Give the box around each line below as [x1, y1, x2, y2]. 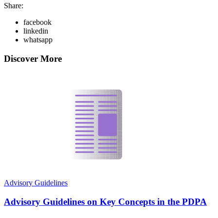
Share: [4, 1, 23, 10]
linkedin [23, 26, 48, 35]
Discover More [4, 53, 62, 64]
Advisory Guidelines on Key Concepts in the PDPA [4, 197, 207, 207]
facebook [23, 18, 52, 26]
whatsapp [23, 35, 53, 44]
